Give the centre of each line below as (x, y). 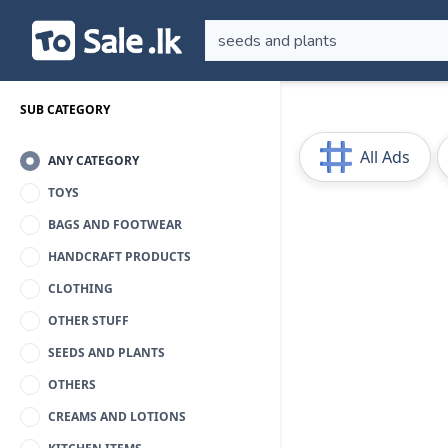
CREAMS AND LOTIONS (117, 416)
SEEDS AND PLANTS (106, 352)
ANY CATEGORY (93, 160)
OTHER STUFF (88, 320)
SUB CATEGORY (65, 109)
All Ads (385, 157)
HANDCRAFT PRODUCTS (119, 256)
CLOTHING (80, 288)
